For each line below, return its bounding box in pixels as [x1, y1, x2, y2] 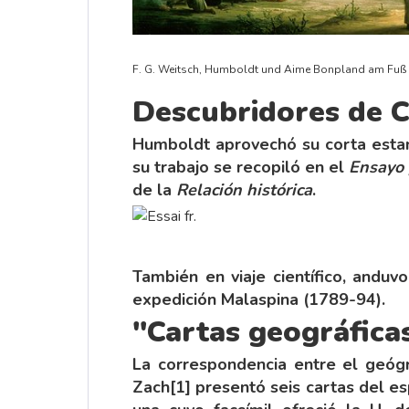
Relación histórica [176, 178, 312, 201]
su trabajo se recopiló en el [132, 155, 349, 178]
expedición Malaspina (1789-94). [132, 288, 385, 310]
